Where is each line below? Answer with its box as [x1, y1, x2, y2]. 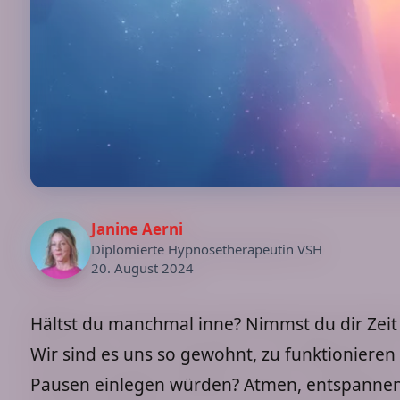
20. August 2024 [91, 258, 194, 277]
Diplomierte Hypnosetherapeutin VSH [91, 239, 322, 258]
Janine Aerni [91, 218, 183, 239]
